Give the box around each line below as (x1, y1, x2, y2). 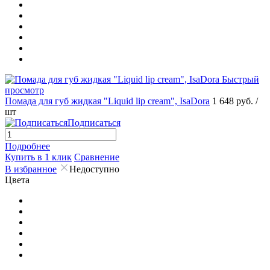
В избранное (5, 163, 57, 174)
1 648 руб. (212, 95, 256, 106)
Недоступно (69, 163, 119, 174)
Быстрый (222, 74, 259, 84)
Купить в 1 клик (5, 151, 72, 162)
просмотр (5, 84, 44, 95)
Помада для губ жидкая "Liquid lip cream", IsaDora (5, 95, 210, 106)
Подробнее (5, 140, 50, 151)
